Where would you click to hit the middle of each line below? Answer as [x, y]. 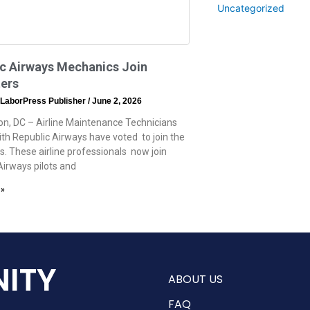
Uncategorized [250, 8]
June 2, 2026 [116, 101]
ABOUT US [195, 279]
